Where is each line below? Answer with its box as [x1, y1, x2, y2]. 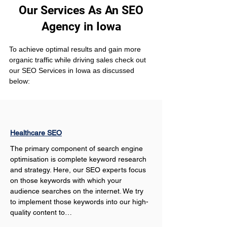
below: [9, 77, 30, 85]
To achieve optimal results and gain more [9, 45, 143, 53]
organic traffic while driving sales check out [9, 56, 148, 64]
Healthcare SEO [10, 129, 62, 137]
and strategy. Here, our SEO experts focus [10, 166, 148, 174]
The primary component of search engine [10, 144, 145, 153]
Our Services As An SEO [19, 4, 143, 17]
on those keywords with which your [10, 176, 124, 184]
